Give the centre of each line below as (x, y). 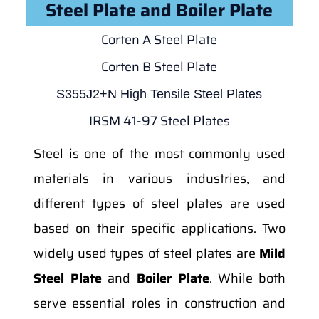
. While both (247, 278)
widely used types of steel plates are (146, 253)
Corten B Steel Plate (159, 67)
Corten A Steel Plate (159, 40)
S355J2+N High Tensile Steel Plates (159, 94)
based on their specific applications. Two (159, 228)
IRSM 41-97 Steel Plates (159, 121)
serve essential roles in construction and (159, 303)
